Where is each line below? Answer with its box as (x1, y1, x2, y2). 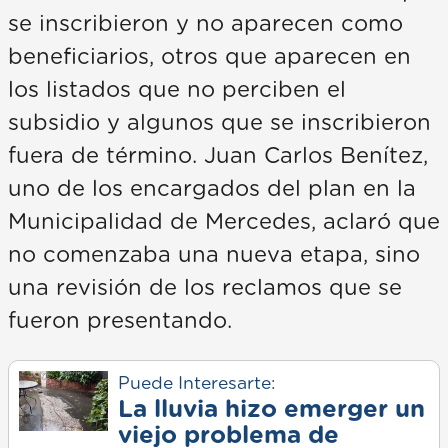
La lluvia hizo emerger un (117, 398, 425, 423)
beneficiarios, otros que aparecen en (8, 46, 411, 69)
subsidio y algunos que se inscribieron (8, 112, 431, 135)
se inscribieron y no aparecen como (8, 13, 403, 36)
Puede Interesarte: (117, 375, 275, 394)
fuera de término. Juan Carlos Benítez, (8, 145, 428, 168)
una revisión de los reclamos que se (8, 277, 402, 300)
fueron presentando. (8, 310, 232, 333)
